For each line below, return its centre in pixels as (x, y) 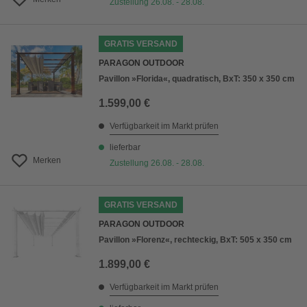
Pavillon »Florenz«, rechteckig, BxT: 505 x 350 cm (195, 240)
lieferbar (125, 148)
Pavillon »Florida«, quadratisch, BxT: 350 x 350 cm (197, 79)
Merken (47, 161)
